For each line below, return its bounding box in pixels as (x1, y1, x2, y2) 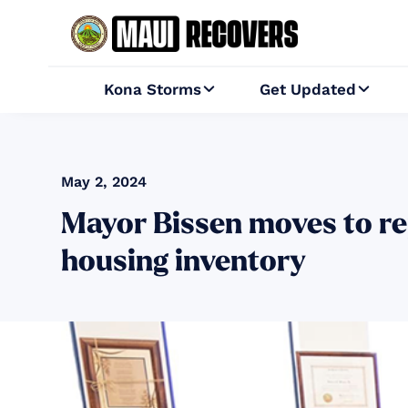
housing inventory (61, 246, 307, 278)
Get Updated (259, 80, 356, 99)
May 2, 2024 (61, 173, 148, 191)
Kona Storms (104, 80, 202, 99)
